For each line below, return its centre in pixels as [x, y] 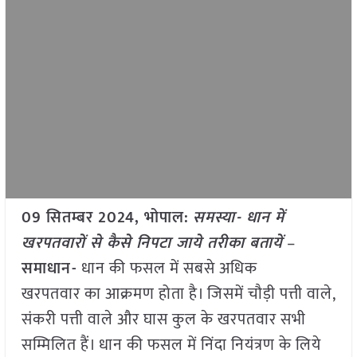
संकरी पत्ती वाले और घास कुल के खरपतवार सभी [163, 320]
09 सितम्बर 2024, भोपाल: [105, 218]
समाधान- [49, 269]
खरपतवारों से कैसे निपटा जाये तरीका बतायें [152, 243]
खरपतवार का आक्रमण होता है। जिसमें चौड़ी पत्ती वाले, [178, 294]
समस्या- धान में [238, 218]
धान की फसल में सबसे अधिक [167, 269]
